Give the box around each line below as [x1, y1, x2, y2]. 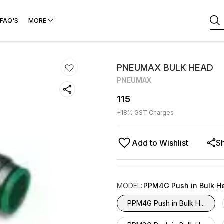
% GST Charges [127, 109, 174, 116]
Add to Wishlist [132, 138, 188, 148]
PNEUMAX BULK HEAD [117, 62, 213, 73]
